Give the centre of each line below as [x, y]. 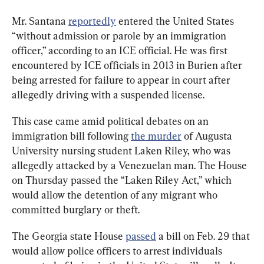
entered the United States [176, 21]
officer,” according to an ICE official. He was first [121, 51]
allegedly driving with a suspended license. [108, 95]
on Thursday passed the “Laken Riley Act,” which [123, 180]
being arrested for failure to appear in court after [122, 80]
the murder [156, 136]
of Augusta [208, 136]
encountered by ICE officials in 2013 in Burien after [128, 65]
